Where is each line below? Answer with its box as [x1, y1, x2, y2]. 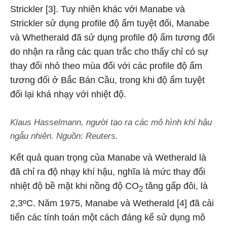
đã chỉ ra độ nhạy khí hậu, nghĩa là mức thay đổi [10, 167, 205, 177]
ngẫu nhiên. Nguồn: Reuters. [10, 131, 118, 141]
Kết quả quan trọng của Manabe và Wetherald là [10, 153, 206, 163]
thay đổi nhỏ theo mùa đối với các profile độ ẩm [10, 61, 202, 71]
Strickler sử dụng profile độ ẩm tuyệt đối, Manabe [10, 18, 209, 28]
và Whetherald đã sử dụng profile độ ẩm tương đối [10, 32, 215, 43]
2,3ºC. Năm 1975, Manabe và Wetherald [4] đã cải [10, 198, 214, 208]
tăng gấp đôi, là [143, 181, 208, 191]
